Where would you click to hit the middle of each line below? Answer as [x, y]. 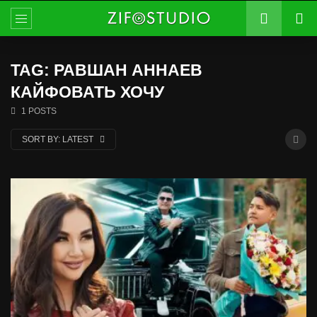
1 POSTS [39, 111]
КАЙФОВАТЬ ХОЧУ [87, 92]
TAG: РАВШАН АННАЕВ [106, 70]
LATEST [79, 139]
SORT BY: [41, 139]
